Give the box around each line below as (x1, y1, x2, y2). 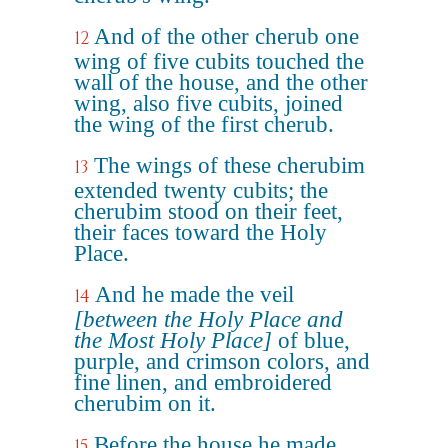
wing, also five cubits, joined (74, 91, 343, 116)
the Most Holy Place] (74, 328, 272, 353)
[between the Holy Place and (74, 307, 343, 332)
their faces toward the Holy (74, 220, 327, 245)
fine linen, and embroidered (74, 370, 332, 395)
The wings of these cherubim (94, 153, 365, 178)
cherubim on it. (74, 391, 216, 416)
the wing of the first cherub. (74, 112, 334, 137)
